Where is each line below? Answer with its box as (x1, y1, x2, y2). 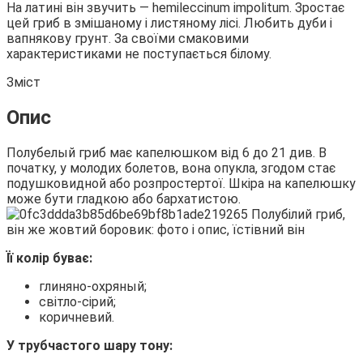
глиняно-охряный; (39, 278, 147, 294)
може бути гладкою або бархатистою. (6, 190, 241, 207)
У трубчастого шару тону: (6, 337, 173, 353)
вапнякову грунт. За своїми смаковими (6, 30, 249, 46)
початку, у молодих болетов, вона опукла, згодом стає (6, 160, 335, 176)
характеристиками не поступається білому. (6, 45, 271, 62)
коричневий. (39, 309, 114, 325)
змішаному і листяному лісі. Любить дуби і (75, 15, 332, 31)
